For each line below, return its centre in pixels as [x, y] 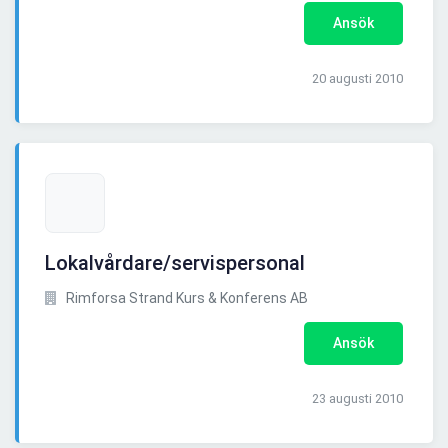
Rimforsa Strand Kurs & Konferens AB [185, 298]
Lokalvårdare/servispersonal [175, 263]
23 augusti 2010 [357, 399]
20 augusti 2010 [357, 79]
